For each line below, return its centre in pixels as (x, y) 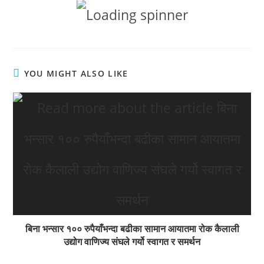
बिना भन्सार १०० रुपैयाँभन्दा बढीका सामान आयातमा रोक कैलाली (132, 228)
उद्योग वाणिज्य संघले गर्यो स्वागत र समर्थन (132, 241)
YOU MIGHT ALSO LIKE (76, 73)
